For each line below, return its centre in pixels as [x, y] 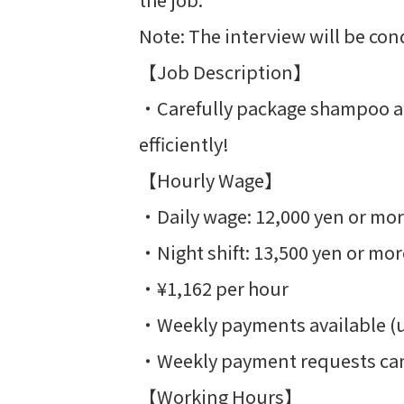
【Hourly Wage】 [211, 180]
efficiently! [184, 144]
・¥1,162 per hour [214, 288]
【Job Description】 [225, 72]
